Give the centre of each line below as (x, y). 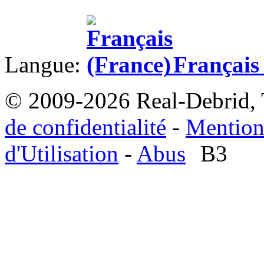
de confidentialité (85, 127)
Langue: (46, 65)
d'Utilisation (62, 154)
